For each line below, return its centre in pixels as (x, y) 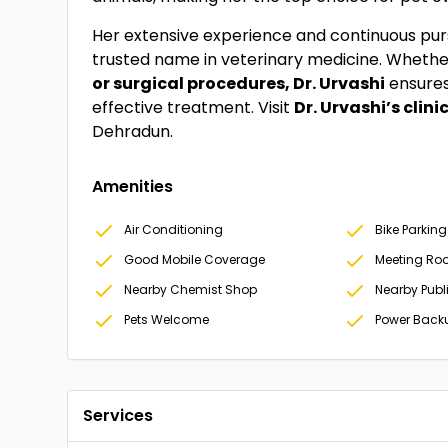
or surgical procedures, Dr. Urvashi (239, 83)
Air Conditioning (174, 229)
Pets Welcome (167, 319)
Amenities (133, 186)
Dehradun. (133, 131)
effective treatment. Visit (193, 107)
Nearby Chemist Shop (191, 289)
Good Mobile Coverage (195, 259)
